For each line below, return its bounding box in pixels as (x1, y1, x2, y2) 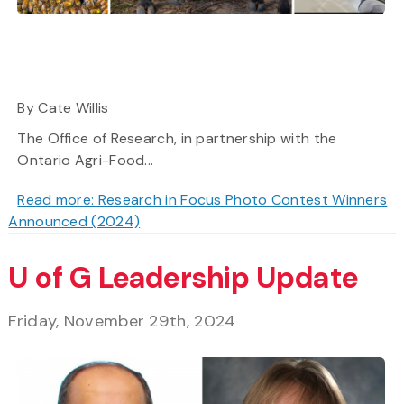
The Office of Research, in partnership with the (17, 129, 337, 149)
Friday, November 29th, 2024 (8, 310, 236, 333)
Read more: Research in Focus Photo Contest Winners (17, 190, 388, 210)
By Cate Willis (17, 98, 109, 118)
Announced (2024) (8, 212, 141, 232)
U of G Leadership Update (8, 259, 358, 298)
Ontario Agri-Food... (17, 151, 154, 170)
